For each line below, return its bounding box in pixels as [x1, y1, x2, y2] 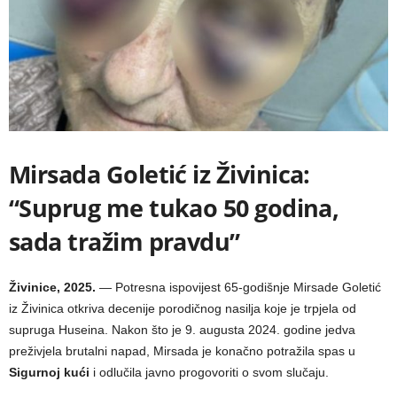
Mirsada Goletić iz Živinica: [9, 158, 310, 191]
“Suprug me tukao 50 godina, [9, 191, 339, 225]
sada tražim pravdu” [9, 225, 240, 259]
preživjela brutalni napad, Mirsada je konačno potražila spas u [9, 344, 355, 359]
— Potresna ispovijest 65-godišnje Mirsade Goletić [96, 280, 381, 295]
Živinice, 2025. [9, 280, 96, 295]
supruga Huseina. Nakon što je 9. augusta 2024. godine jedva [9, 323, 355, 338]
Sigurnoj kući [9, 365, 90, 380]
